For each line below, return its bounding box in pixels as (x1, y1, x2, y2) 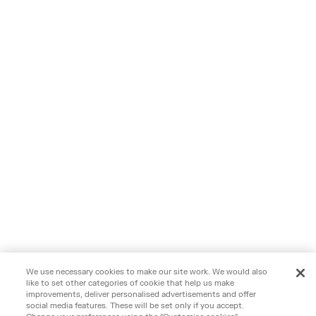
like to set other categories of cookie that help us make (26, 278, 235, 288)
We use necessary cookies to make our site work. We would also (26, 267, 268, 277)
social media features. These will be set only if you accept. (26, 300, 245, 311)
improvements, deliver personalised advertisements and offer (26, 289, 257, 300)
